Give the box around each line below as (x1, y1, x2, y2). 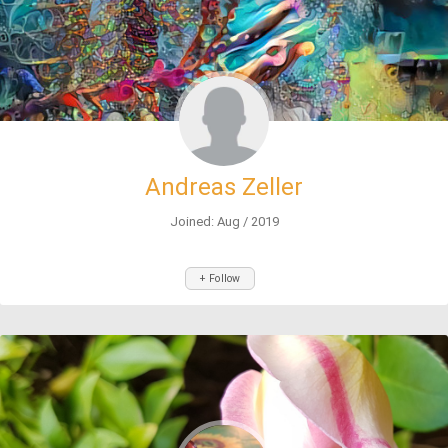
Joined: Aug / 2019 (169, 214, 279, 229)
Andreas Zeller (145, 173, 303, 201)
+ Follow (199, 272, 241, 285)
